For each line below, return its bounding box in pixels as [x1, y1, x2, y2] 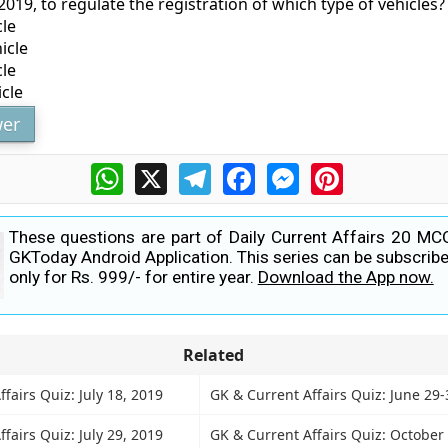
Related [182, 343, 244, 366]
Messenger [298, 160, 384, 182]
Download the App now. [257, 267, 434, 287]
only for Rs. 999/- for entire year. [8, 267, 258, 287]
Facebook [254, 160, 328, 182]
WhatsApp [122, 160, 201, 182]
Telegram [210, 160, 282, 182]
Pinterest [342, 160, 412, 182]
